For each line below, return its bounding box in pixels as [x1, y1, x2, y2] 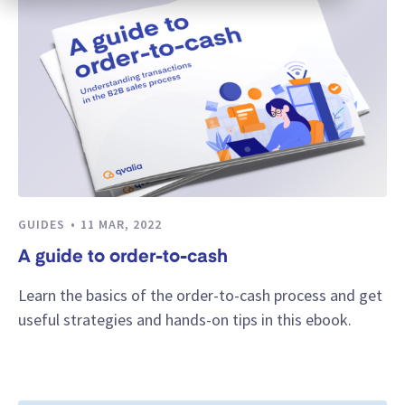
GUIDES [18, 216, 69, 232]
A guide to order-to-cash [18, 249, 228, 268]
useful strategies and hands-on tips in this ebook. [18, 308, 352, 330]
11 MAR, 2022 [80, 216, 162, 232]
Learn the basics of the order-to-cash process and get [18, 284, 382, 306]
